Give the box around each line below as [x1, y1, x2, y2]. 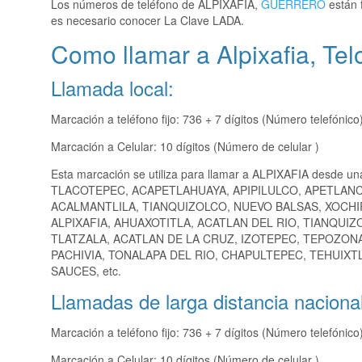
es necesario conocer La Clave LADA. [51, 12, 244, 29]
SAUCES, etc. [51, 263, 121, 280]
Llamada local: [51, 74, 174, 103]
